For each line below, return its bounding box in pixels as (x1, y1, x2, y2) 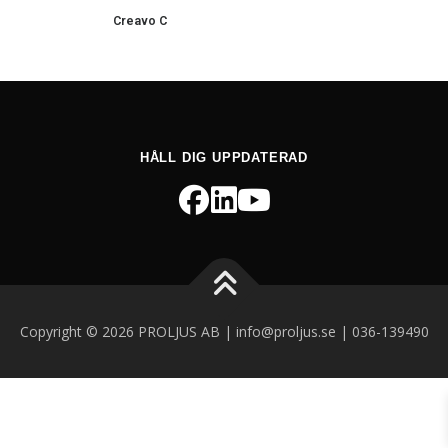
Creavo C (112, 14, 167, 29)
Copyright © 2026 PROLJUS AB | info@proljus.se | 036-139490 (19, 322, 429, 342)
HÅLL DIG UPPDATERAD (139, 150, 309, 166)
